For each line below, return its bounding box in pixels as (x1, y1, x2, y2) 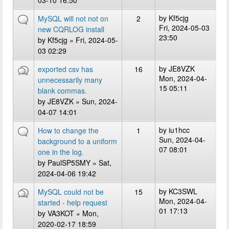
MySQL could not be (38, 187, 104, 197)
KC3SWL (169, 186, 197, 196)
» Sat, (90, 157, 111, 168)
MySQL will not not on (38, 13, 108, 24)
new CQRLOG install (38, 24, 104, 34)
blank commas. (38, 85, 87, 96)
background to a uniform (38, 136, 117, 146)
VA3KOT (48, 208, 74, 218)
